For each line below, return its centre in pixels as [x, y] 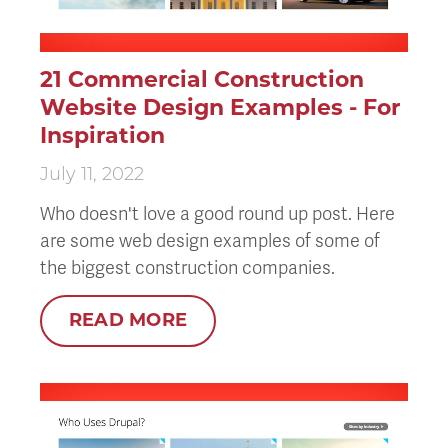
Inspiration [102, 136]
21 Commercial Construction [202, 80]
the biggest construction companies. [187, 267]
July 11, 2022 [92, 176]
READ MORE [128, 320]
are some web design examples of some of [210, 240]
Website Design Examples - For [220, 108]
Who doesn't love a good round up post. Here [217, 213]
